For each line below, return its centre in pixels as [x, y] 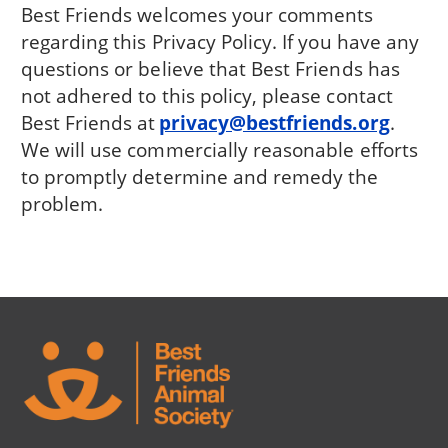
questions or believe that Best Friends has [210, 69]
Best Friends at [89, 123]
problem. [62, 204]
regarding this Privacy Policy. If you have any [220, 42]
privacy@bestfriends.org [274, 123]
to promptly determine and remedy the [199, 177]
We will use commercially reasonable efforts [219, 150]
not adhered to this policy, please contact [206, 96]
